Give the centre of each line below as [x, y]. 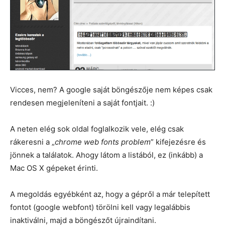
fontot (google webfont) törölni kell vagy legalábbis [100, 207]
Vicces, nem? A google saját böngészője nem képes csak [111, 89]
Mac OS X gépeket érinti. [54, 168]
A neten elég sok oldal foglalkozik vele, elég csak [97, 129]
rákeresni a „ [32, 142]
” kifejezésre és [178, 142]
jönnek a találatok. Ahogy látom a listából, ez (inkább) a [106, 155]
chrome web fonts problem [103, 142]
